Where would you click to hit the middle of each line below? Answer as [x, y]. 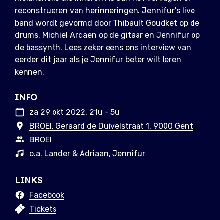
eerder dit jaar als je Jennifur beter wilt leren [98, 60]
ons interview [150, 48]
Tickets [43, 209]
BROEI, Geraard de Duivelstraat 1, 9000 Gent [111, 126]
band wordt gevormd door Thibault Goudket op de [107, 23]
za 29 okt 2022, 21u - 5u [75, 112]
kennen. [29, 72]
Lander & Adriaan [76, 154]
